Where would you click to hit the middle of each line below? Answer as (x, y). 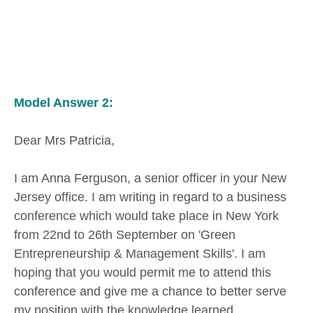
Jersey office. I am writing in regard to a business (150, 197)
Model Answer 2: (64, 103)
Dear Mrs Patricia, (64, 140)
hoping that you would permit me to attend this (143, 272)
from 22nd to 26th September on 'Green (125, 234)
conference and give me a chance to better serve (150, 291)
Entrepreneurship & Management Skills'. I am (140, 253)
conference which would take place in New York (146, 216)
